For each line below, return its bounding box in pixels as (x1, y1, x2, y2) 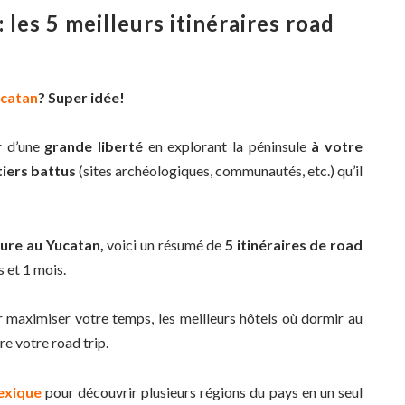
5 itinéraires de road (221, 235, 363, 253)
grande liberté (44, 137, 143, 155)
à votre (311, 137, 363, 155)
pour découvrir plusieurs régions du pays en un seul (41, 382, 363, 400)
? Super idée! (38, 88, 125, 106)
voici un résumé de (103, 235, 222, 253)
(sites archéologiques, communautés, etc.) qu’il (76, 162, 363, 180)
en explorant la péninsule (142, 137, 312, 155)
